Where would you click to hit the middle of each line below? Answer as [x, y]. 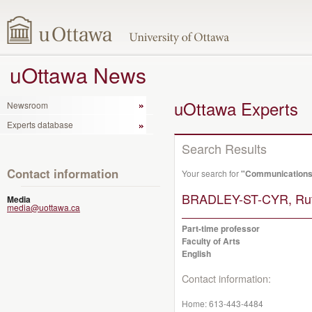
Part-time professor [221, 228]
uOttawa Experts [236, 108]
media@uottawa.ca [44, 207]
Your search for [211, 173]
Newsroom [28, 105]
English [196, 253]
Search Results [224, 148]
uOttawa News [78, 75]
